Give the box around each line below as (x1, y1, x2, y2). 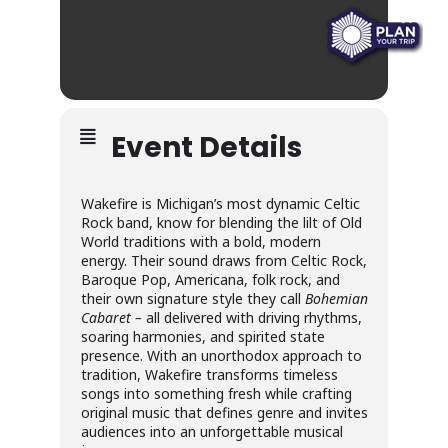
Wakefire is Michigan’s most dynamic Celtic (81, 194, 360, 214)
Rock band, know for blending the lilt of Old (81, 213, 362, 233)
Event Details (111, 128, 302, 168)
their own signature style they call (81, 289, 305, 309)
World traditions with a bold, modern (81, 232, 321, 252)
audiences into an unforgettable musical (81, 422, 343, 442)
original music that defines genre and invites (81, 403, 368, 423)
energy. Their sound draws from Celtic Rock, (81, 251, 367, 271)
